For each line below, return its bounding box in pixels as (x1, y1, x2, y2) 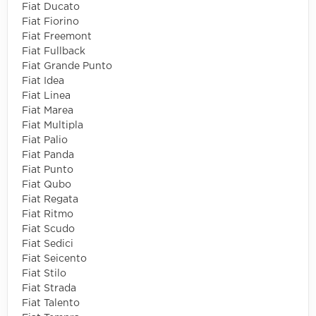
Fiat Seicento (22, 254, 87, 263)
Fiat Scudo (22, 224, 75, 233)
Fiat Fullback (22, 47, 85, 56)
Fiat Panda (22, 150, 74, 159)
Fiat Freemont (22, 32, 92, 41)
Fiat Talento (22, 298, 80, 308)
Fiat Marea (22, 106, 73, 115)
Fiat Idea (22, 76, 64, 85)
